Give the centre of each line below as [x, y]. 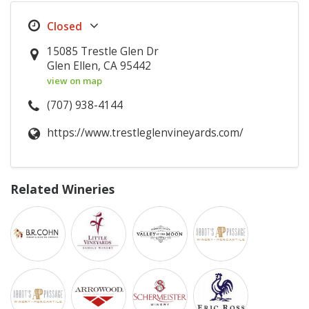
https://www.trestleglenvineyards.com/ [146, 132]
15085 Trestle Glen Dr [103, 51]
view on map [75, 80]
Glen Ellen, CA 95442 [99, 66]
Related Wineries [62, 189]
